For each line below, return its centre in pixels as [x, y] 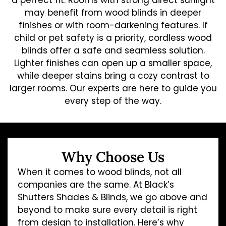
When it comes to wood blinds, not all [100, 172]
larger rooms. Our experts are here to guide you [113, 89]
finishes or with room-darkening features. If [113, 25]
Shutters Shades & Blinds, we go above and [112, 197]
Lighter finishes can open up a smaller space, [113, 63]
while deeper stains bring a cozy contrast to [113, 76]
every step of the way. [113, 101]
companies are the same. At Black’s [96, 185]
